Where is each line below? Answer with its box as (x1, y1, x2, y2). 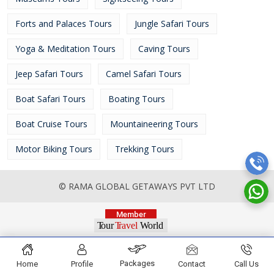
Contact (178, 259, 206, 268)
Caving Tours (138, 43, 190, 54)
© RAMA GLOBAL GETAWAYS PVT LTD (59, 180, 215, 192)
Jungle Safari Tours (135, 18, 209, 29)
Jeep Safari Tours (15, 68, 83, 80)
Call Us (234, 259, 259, 268)
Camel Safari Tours (106, 68, 182, 80)
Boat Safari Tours (15, 93, 86, 105)
